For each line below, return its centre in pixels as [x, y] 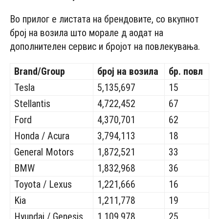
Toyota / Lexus [43, 184]
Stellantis [32, 103]
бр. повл [186, 71]
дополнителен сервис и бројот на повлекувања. [105, 46]
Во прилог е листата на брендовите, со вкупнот [104, 19]
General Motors [44, 152]
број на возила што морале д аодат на [87, 33]
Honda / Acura [42, 136]
